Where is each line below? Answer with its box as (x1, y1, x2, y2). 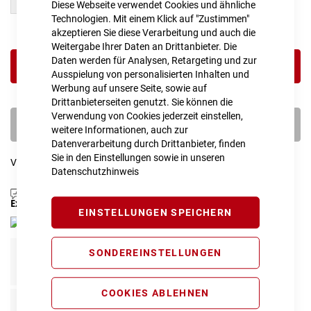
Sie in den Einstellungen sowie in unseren (51, 151, 225, 163)
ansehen (142, 157, 181, 168)
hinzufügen (82, 157, 135, 168)
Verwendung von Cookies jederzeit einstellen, (51, 110, 243, 121)
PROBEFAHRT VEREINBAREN (84, 118, 227, 131)
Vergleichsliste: (10, 157, 80, 168)
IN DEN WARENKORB (103, 60, 208, 73)
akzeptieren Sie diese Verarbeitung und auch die (51, 26, 255, 38)
